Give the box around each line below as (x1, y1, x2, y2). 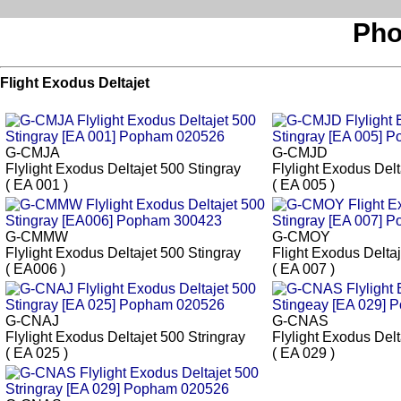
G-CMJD (272, 145, 328, 161)
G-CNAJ (5, 313, 59, 329)
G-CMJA (5, 145, 60, 161)
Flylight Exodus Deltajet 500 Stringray (5, 329, 245, 346)
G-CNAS (272, 313, 328, 329)
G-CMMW (5, 229, 68, 245)
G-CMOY (272, 229, 330, 245)
